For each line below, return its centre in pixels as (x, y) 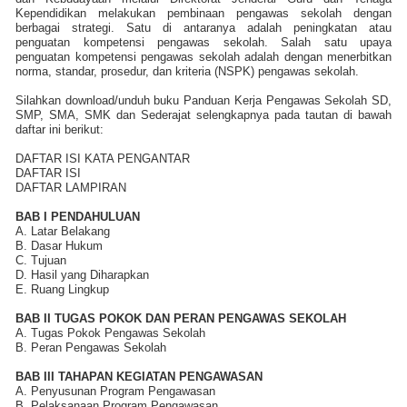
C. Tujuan (41, 260)
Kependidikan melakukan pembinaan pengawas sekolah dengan (203, 13)
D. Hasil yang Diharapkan (82, 274)
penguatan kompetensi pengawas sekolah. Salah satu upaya (203, 42)
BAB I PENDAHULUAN (78, 216)
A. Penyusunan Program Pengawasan (115, 391)
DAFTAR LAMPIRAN (71, 187)
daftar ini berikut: (60, 129)
